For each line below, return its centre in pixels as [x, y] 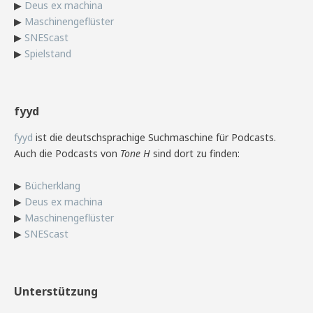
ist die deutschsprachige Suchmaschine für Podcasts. [154, 137]
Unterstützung [56, 291]
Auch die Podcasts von [67, 153]
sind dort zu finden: [195, 153]
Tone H [135, 153]
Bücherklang [52, 185]
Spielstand [48, 53]
